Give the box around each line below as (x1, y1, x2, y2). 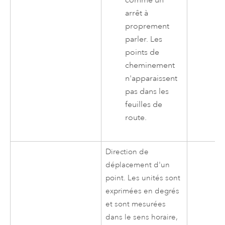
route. (125, 112, 147, 123)
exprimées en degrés (105, 186, 180, 196)
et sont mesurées (105, 199, 166, 209)
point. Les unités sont (105, 173, 181, 183)
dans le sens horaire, (105, 212, 178, 222)
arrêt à (125, 8, 149, 18)
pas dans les (125, 86, 169, 96)
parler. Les (125, 34, 163, 44)
